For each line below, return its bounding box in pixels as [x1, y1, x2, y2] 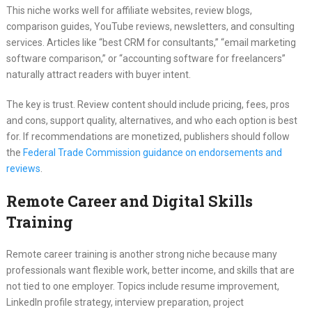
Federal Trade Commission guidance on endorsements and [22, 147, 282, 159]
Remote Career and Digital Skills [6, 191, 253, 212]
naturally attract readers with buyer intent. [6, 69, 191, 81]
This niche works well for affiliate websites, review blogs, [6, 5, 252, 17]
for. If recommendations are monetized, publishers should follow [6, 131, 290, 143]
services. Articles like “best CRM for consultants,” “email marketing [6, 37, 296, 49]
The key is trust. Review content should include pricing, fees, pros [6, 99, 290, 111]
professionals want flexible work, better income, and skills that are [6, 265, 295, 276]
